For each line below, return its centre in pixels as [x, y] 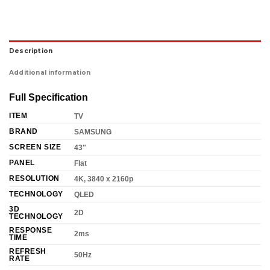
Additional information [50, 73]
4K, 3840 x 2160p [103, 178]
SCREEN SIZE [35, 146]
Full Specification [49, 98]
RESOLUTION [34, 178]
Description [31, 51]
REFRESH [28, 251]
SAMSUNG [93, 131]
